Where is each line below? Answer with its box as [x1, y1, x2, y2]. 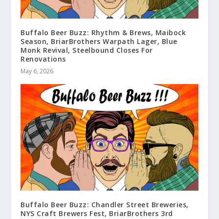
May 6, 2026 [21, 67, 54, 76]
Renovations [21, 54, 66, 64]
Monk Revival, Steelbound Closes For [21, 45, 153, 55]
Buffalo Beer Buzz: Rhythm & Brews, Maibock [21, 28, 186, 38]
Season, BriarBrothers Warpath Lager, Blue [21, 37, 177, 46]
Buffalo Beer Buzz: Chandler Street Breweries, [21, 200, 189, 210]
